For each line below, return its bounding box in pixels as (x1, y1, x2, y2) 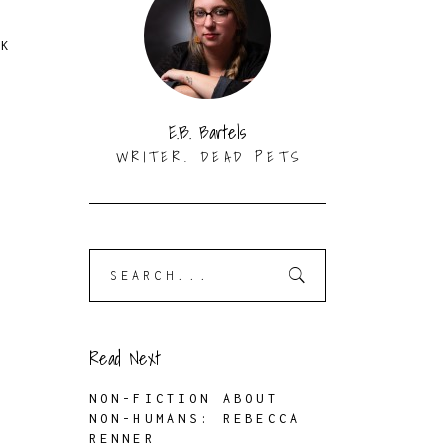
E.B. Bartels (168, 118, 246, 147)
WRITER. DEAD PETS (115, 146, 304, 168)
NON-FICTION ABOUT (88, 391, 279, 406)
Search (87, 252, 136, 270)
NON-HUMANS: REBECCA (88, 411, 302, 426)
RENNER (88, 431, 156, 446)
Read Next (88, 344, 161, 373)
